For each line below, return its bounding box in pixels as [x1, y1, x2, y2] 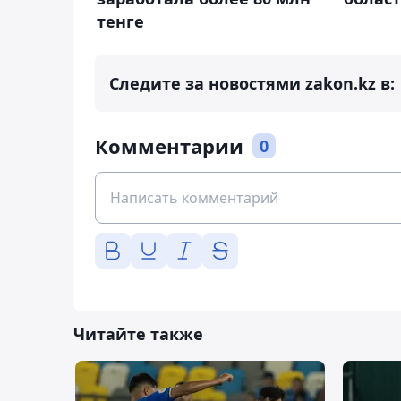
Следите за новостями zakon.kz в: [109, 73, 395, 95]
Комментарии [95, 132, 243, 160]
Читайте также [73, 323, 203, 346]
